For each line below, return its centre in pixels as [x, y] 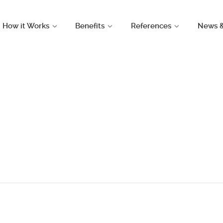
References [151, 26]
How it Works [26, 26]
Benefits [90, 26]
